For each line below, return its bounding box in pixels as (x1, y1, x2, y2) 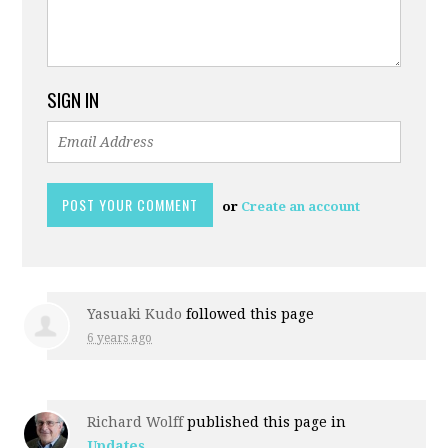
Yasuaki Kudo (87, 305, 183, 322)
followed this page (182, 305, 315, 322)
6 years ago (87, 330, 153, 345)
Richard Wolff (87, 413, 184, 430)
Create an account (241, 198, 361, 214)
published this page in (183, 413, 347, 430)
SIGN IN (47, 84, 100, 113)
